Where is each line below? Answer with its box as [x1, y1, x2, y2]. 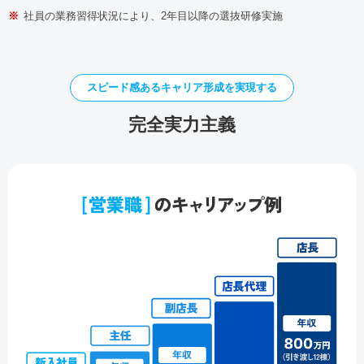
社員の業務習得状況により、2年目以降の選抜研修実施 [24, 9, 283, 22]
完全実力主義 [128, 114, 236, 135]
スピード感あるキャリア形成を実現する [87, 80, 277, 93]
